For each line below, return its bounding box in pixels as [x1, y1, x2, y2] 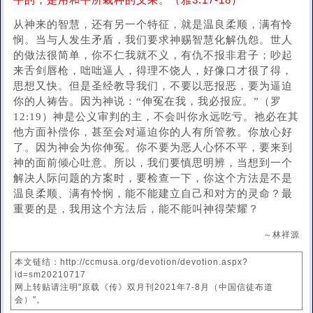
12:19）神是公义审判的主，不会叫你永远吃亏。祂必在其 [13, 110, 299, 122]
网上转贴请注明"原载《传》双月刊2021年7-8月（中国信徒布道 [15, 282, 274, 292]
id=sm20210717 [15, 269, 87, 279]
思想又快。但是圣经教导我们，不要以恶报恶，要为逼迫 [13, 80, 293, 92]
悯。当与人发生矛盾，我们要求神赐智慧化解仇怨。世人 [13, 34, 293, 45]
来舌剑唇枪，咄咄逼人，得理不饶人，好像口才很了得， [13, 64, 293, 76]
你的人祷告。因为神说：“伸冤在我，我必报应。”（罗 [13, 95, 282, 107]
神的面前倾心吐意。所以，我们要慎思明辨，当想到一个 [13, 156, 293, 168]
